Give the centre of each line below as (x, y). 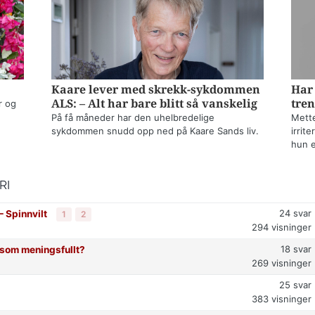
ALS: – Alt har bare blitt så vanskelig (155, 104)
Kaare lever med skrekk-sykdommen (156, 90)
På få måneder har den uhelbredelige (133, 118)
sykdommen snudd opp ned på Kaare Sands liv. (155, 131)
